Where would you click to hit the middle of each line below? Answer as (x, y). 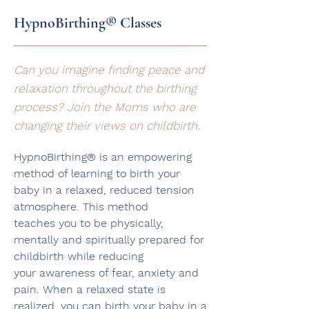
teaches (34, 223)
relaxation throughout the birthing (105, 88)
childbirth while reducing (79, 256)
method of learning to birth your (97, 173)
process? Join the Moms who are (105, 107)
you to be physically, (109, 223)
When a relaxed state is (104, 289)
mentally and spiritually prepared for (109, 240)
